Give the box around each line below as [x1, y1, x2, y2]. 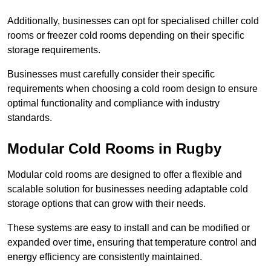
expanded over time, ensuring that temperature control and [7, 237, 256, 248]
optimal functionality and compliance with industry [7, 98, 220, 109]
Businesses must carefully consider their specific [7, 69, 215, 80]
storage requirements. [7, 45, 100, 56]
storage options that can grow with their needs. [7, 198, 206, 209]
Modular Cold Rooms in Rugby [7, 140, 221, 157]
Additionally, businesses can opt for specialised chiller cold [7, 16, 259, 27]
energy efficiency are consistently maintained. [7, 252, 202, 263]
